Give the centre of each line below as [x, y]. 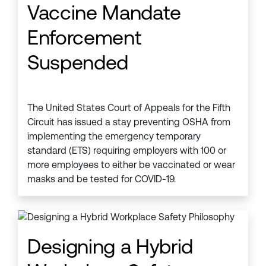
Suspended [78, 62]
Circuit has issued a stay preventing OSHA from [129, 122]
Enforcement [85, 37]
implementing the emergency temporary [114, 136]
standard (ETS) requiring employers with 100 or [127, 151]
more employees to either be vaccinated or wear [131, 165]
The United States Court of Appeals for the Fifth [129, 108]
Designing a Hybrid [110, 246]
